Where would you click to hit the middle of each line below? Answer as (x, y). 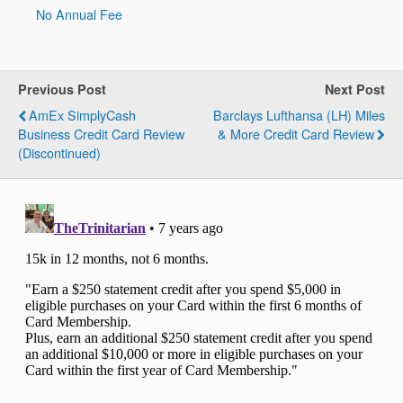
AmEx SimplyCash (82, 115)
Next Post (355, 89)
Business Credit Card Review (101, 134)
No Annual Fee (79, 14)
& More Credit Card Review (296, 134)
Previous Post (62, 89)
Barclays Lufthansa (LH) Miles (299, 115)
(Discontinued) (59, 152)
